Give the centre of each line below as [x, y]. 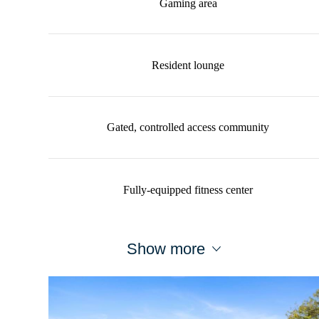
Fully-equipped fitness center [188, 189]
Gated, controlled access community [188, 127]
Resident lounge [188, 66]
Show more [166, 249]
